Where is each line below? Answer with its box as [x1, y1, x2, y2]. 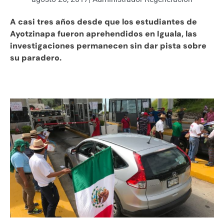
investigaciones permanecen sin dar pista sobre [10, 40, 206, 51]
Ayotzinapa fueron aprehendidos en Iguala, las [10, 28, 197, 39]
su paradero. [10, 52, 61, 63]
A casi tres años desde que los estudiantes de [10, 16, 197, 27]
